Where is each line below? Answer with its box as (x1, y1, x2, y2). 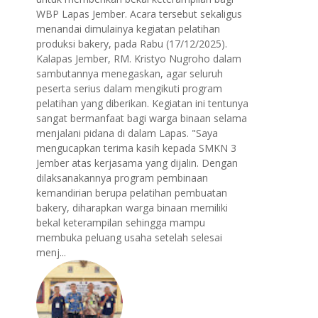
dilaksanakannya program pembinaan (36, 171, 208, 185)
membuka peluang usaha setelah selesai (36, 231, 222, 244)
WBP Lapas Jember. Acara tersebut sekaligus (36, 7, 242, 21)
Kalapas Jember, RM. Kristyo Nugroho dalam (36, 52, 241, 65)
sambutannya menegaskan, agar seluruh (36, 67, 223, 80)
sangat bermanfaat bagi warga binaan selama (36, 111, 247, 125)
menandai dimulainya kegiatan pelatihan (36, 22, 220, 35)
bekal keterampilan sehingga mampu (36, 216, 205, 229)
